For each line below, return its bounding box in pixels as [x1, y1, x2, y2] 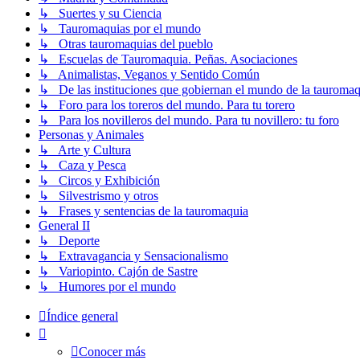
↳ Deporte [39, 234, 100, 248]
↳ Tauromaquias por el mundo [39, 22, 201, 36]
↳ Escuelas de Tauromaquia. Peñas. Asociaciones [39, 52, 297, 67]
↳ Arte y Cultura [39, 143, 131, 157]
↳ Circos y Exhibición [39, 174, 160, 188]
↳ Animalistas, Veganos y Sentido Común [39, 67, 260, 82]
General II [39, 219, 90, 233]
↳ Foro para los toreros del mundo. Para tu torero [39, 98, 295, 112]
